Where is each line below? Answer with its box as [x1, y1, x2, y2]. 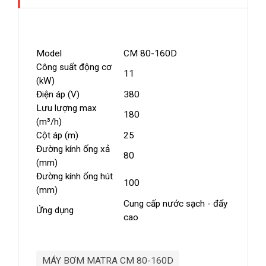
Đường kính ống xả [36, 144, 110, 155]
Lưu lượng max [36, 103, 97, 114]
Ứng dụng [36, 205, 74, 216]
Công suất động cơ [36, 62, 112, 73]
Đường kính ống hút [36, 171, 113, 182]
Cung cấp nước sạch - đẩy [123, 198, 227, 210]
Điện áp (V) [36, 89, 80, 100]
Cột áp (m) [36, 130, 78, 141]
